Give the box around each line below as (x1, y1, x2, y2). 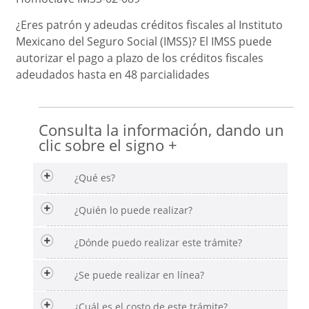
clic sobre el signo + (38, 134, 177, 157)
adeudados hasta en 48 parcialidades (16, 66, 210, 82)
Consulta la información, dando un (38, 119, 284, 141)
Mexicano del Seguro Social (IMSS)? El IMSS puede (16, 33, 272, 49)
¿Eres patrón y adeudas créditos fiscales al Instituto (16, 17, 283, 32)
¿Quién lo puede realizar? (74, 203, 192, 217)
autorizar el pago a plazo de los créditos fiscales (16, 50, 263, 66)
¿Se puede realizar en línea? (74, 268, 204, 281)
